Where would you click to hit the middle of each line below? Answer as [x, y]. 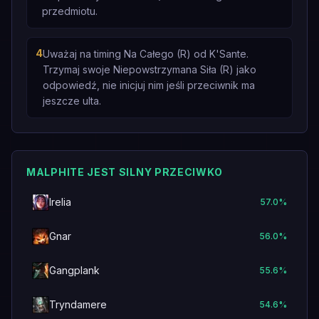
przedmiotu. [70, 11]
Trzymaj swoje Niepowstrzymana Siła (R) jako [150, 69]
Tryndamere [78, 304]
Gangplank [74, 270]
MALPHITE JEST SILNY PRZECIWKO [125, 172]
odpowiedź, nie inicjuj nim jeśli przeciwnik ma [149, 85]
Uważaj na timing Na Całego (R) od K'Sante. [146, 54]
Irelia [60, 202]
